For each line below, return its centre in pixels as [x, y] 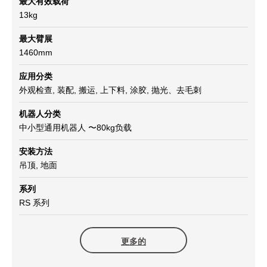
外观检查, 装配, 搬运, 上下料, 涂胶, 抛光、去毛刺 [110, 90]
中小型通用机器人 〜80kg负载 [75, 128]
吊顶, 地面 [38, 165]
